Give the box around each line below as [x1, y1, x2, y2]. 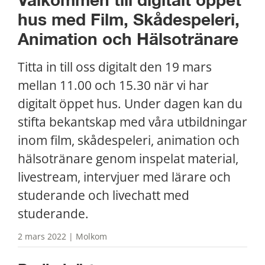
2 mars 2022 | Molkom [18, 231, 107, 243]
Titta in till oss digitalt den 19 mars [18, 59, 212, 76]
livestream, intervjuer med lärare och [18, 169, 231, 186]
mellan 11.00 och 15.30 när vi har [18, 77, 209, 94]
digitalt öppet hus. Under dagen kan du [18, 95, 243, 112]
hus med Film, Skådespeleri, [18, 12, 240, 30]
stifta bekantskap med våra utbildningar [18, 114, 247, 131]
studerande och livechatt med [18, 187, 189, 204]
